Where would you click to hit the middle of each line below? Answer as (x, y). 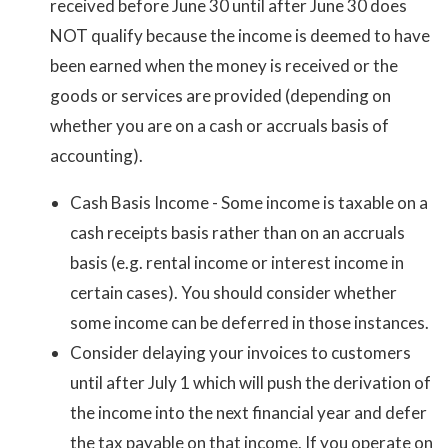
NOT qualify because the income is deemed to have (240, 36)
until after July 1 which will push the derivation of (250, 383)
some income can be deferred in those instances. (249, 323)
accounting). (96, 156)
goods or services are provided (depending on (220, 96)
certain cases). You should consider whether (233, 293)
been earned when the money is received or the (224, 66)
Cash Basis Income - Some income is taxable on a (249, 203)
